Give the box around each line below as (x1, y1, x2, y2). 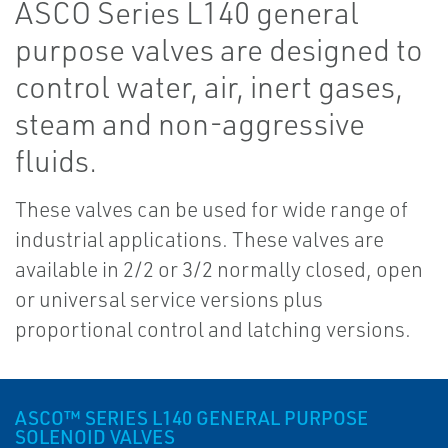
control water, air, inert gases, (15, 68, 403, 106)
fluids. (15, 142, 97, 180)
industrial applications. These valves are (15, 226, 384, 253)
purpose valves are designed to (15, 31, 423, 69)
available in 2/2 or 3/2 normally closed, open (15, 256, 423, 283)
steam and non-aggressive (15, 105, 365, 143)
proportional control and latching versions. (15, 316, 411, 343)
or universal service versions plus (15, 286, 323, 313)
